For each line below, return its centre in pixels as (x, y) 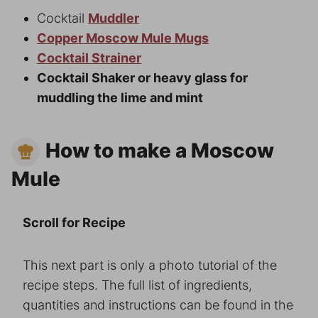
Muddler (114, 18)
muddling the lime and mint (120, 97)
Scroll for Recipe (74, 223)
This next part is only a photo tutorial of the (150, 265)
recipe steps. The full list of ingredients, (137, 285)
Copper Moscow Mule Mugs (123, 38)
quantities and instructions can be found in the (158, 305)
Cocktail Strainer (89, 57)
